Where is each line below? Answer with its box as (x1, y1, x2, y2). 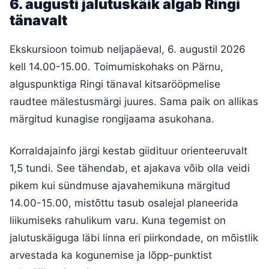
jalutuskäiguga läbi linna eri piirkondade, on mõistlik (10, 231, 258, 244)
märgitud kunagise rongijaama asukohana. (10, 112, 214, 125)
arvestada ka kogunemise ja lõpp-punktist (10, 249, 212, 261)
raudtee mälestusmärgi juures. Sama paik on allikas (10, 95, 258, 107)
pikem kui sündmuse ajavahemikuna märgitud (10, 179, 231, 192)
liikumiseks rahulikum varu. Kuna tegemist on (10, 214, 226, 226)
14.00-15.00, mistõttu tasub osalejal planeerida (10, 196, 238, 209)
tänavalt (10, 11, 67, 29)
